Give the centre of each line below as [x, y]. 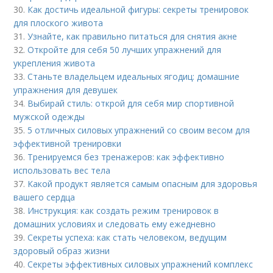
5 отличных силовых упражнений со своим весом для [139, 130]
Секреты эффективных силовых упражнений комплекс [140, 264]
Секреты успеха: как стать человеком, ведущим [127, 238]
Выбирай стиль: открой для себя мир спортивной [131, 104]
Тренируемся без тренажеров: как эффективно [126, 157]
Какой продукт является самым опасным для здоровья [143, 184]
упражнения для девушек [66, 90]
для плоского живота [58, 23]
